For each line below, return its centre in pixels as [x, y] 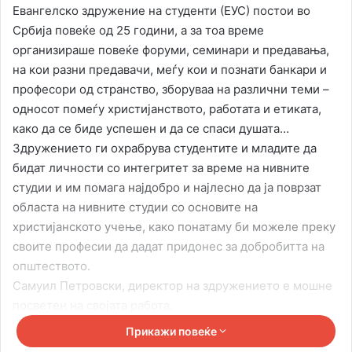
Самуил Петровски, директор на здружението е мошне [172, 285]
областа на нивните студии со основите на [135, 207]
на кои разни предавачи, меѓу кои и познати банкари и [170, 69]
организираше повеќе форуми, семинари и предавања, [171, 49]
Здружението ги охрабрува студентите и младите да [165, 148]
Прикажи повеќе [172, 331]
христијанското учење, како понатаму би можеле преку [174, 226]
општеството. [51, 266]
